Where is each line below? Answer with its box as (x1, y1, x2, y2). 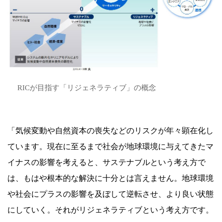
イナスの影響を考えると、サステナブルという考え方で (7, 158, 206, 167)
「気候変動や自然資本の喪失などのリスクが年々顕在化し (7, 126, 214, 135)
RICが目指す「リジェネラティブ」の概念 (17, 84, 156, 92)
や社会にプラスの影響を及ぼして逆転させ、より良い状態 (7, 190, 214, 199)
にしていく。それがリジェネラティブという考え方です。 (7, 206, 214, 215)
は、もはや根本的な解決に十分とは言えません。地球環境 (7, 174, 214, 183)
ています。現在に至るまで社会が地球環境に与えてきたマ (7, 142, 214, 151)
